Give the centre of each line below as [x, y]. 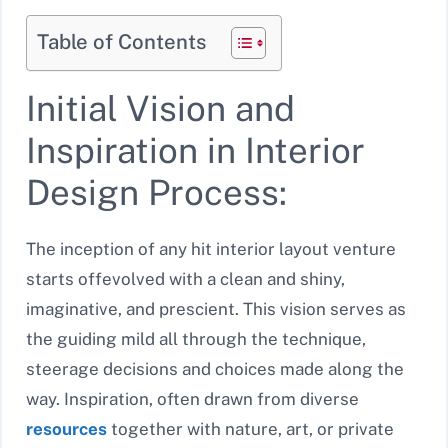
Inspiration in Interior [195, 150]
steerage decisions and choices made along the [215, 368]
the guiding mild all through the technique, [196, 338]
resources [66, 428]
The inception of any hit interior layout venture [211, 248]
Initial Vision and [160, 108]
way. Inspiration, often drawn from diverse [192, 398]
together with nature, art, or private [250, 428]
